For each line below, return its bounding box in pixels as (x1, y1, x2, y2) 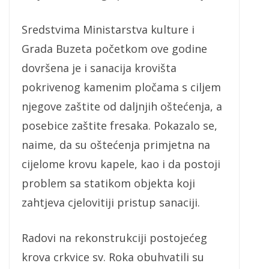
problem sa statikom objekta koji (22, 176, 195, 191)
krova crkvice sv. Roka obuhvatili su (22, 250, 204, 265)
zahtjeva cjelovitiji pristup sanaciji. (22, 195, 200, 210)
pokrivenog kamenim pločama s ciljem (22, 80, 221, 95)
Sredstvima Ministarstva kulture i (22, 22, 195, 37)
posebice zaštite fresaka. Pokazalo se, (22, 118, 217, 133)
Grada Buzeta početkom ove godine (22, 41, 207, 56)
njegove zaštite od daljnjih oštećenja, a (22, 99, 222, 114)
